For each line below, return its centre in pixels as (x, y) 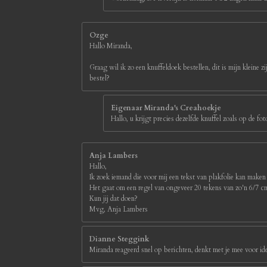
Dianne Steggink (119, 239)
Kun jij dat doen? (114, 199)
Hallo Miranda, (111, 46)
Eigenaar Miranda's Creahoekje (166, 108)
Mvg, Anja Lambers (119, 209)
